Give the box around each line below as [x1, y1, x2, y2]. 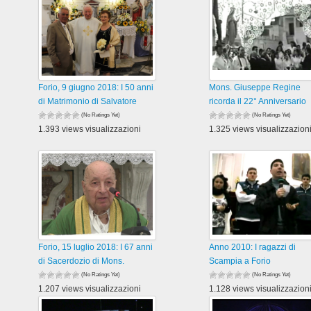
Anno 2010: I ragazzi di [208, 242, 296, 252]
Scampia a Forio [208, 256, 271, 266]
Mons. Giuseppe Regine [208, 83, 301, 92]
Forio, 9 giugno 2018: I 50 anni [38, 83, 154, 92]
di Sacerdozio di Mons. [38, 256, 125, 266]
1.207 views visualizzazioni [38, 284, 142, 294]
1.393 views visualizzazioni [38, 124, 142, 134]
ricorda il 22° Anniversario [208, 96, 306, 106]
